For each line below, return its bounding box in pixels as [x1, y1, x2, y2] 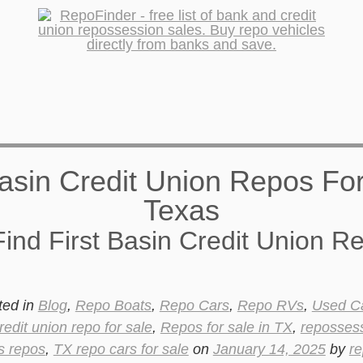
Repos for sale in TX [160, 319, 293, 335]
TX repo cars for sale [53, 341, 189, 357]
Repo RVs [237, 297, 304, 314]
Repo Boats [75, 297, 152, 314]
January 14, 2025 [212, 341, 326, 357]
